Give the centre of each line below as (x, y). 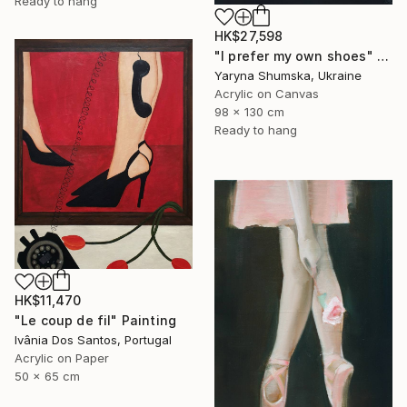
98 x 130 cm (249, 112)
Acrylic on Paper (62, 358)
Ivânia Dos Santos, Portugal (93, 340)
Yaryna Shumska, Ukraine (288, 76)
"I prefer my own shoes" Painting (382, 56)
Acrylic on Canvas (267, 94)
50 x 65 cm (47, 377)
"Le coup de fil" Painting (95, 321)
